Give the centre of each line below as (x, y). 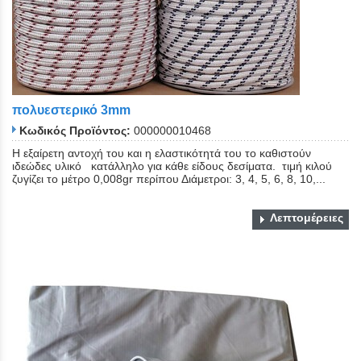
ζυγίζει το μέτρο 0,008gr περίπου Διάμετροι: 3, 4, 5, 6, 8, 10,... (169, 178)
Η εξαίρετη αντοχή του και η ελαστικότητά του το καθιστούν (162, 153)
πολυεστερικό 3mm (71, 110)
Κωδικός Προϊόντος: (75, 130)
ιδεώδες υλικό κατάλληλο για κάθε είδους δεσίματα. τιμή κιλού (172, 166)
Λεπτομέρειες (307, 217)
